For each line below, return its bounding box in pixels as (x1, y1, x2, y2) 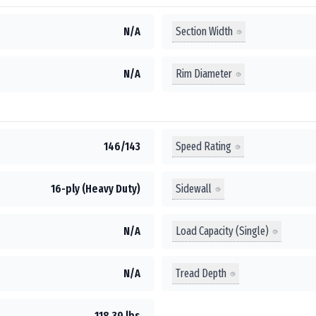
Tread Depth (176, 266, 226, 280)
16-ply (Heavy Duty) (51, 182, 140, 195)
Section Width (176, 24, 233, 38)
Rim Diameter (176, 66, 232, 80)
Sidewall (176, 181, 212, 195)
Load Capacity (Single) (176, 224, 269, 238)
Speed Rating (176, 139, 231, 153)
